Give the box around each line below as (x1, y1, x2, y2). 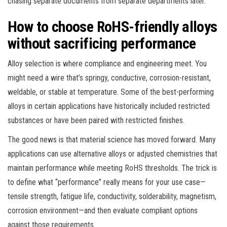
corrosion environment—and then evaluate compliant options (8, 205, 198, 215)
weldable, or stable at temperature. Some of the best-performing (8, 87, 214, 97)
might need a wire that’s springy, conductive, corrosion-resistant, (8, 72, 211, 83)
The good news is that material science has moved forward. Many (8, 134, 216, 144)
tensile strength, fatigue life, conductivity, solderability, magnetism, (8, 191, 216, 201)
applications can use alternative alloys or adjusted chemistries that (8, 148, 217, 159)
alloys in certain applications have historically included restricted (8, 101, 210, 111)
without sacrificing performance (8, 34, 196, 52)
